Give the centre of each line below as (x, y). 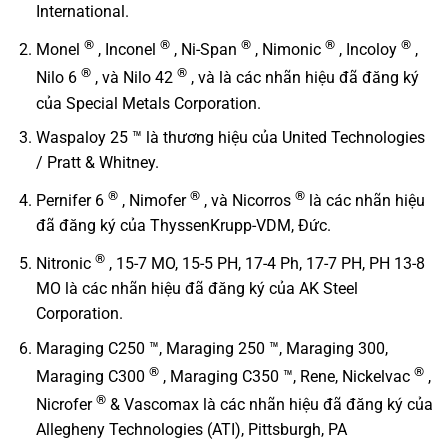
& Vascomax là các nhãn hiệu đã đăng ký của (269, 405)
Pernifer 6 (71, 201)
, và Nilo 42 (133, 78)
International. (82, 12)
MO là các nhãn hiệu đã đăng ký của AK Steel (196, 289)
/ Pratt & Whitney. (97, 163)
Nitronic (65, 264)
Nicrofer (65, 405)
